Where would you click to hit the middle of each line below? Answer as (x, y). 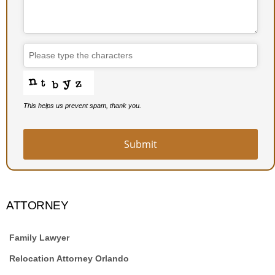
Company (42, 175)
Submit (141, 144)
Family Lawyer (39, 238)
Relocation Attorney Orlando (69, 258)
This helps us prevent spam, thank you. (83, 106)
